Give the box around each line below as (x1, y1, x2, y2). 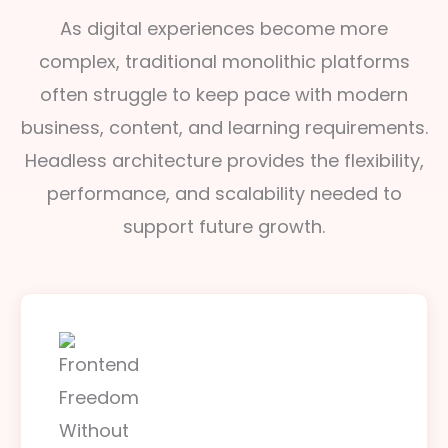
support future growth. (123, 214, 325, 239)
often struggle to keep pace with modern (40, 82, 408, 107)
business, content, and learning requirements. (20, 115, 428, 140)
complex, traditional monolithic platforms (38, 49, 410, 74)
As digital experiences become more (60, 16, 388, 41)
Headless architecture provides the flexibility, (24, 148, 424, 173)
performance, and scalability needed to (46, 181, 402, 206)
